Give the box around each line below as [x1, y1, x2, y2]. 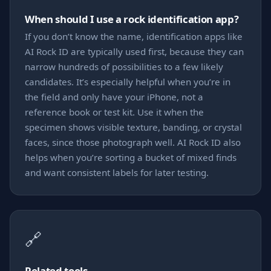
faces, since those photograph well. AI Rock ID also [25, 136, 241, 149]
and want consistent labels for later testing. [25, 166, 209, 179]
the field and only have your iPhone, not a [25, 91, 203, 103]
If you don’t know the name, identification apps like [25, 30, 243, 43]
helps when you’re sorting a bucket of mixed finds [25, 151, 237, 164]
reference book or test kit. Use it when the [25, 106, 204, 119]
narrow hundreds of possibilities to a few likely [25, 60, 223, 73]
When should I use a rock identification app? [25, 11, 239, 26]
